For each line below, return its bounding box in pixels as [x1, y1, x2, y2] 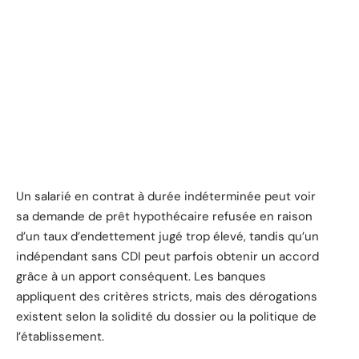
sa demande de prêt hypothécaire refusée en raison [16, 208, 313, 224]
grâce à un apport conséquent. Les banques [16, 268, 266, 284]
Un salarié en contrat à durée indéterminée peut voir [16, 188, 316, 204]
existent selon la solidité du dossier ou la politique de [16, 308, 317, 325]
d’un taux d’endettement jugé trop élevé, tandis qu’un [16, 228, 319, 244]
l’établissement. [16, 328, 104, 345]
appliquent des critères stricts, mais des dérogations [16, 288, 317, 305]
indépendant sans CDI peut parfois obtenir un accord [16, 248, 319, 264]
